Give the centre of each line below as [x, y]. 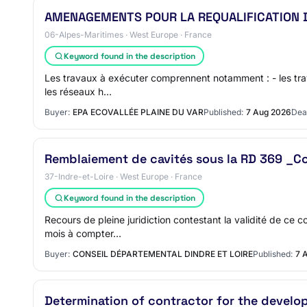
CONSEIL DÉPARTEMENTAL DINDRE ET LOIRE [163, 254]
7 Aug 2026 [269, 112]
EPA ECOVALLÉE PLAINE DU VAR [138, 112]
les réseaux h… [78, 91]
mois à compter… [83, 233]
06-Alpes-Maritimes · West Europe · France [128, 35]
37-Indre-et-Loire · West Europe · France [123, 176]
